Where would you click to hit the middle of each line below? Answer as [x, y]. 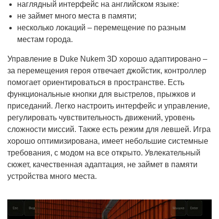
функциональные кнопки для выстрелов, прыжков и [101, 94]
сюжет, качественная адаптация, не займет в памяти [102, 165]
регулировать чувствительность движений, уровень [101, 118]
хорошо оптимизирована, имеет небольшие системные [108, 141]
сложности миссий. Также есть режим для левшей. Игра [109, 130]
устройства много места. [52, 176]
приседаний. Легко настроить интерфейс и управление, [109, 106]
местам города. [45, 40]
